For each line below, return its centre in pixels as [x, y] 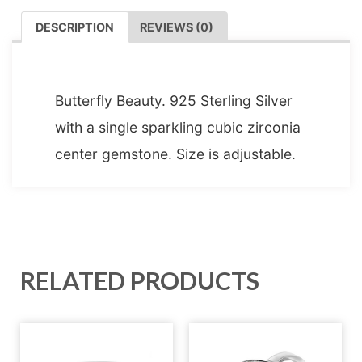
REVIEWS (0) [176, 27]
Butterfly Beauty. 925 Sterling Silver [173, 101]
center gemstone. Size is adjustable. [175, 154]
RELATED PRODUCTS [140, 281]
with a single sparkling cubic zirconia [177, 128]
